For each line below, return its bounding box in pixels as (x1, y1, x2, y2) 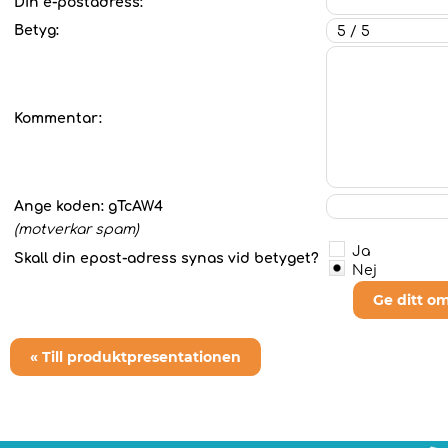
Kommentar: (14, 111, 102, 126)
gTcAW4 (108, 199, 163, 214)
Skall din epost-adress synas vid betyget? (14, 251, 323, 266)
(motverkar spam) (14, 222, 139, 237)
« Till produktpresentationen (30, 348, 241, 366)
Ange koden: (14, 199, 108, 214)
